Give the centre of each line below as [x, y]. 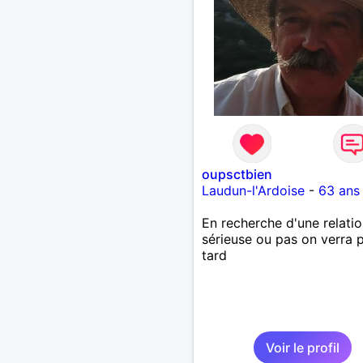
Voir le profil [302, 347]
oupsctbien [237, 174]
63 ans [339, 190]
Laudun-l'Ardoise [253, 190]
